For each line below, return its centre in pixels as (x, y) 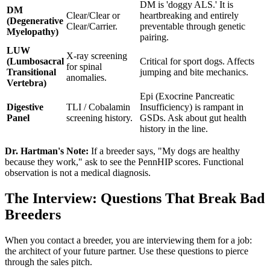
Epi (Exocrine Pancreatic (187, 96)
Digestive (25, 107)
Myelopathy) (33, 32)
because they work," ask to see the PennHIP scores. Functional (124, 162)
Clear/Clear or (93, 16)
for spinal (84, 67)
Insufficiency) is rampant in (192, 107)
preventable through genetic (193, 27)
